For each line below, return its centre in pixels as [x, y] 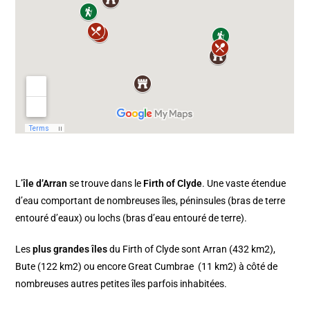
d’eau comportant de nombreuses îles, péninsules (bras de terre [151, 201]
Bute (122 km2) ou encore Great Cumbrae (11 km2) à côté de [147, 267]
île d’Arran [45, 184]
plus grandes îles [70, 249]
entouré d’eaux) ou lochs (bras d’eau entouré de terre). [131, 218]
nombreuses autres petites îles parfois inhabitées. [121, 284]
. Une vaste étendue [244, 184]
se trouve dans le [104, 184]
